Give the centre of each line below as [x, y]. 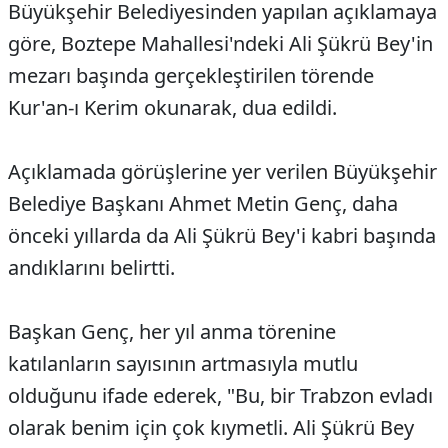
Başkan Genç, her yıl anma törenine [172, 332]
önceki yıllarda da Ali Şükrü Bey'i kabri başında [222, 236]
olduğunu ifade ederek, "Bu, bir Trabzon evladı [220, 396]
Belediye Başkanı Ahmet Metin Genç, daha [203, 204]
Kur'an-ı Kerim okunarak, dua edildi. [172, 108]
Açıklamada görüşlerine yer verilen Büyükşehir [222, 172]
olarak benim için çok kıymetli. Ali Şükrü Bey [211, 428]
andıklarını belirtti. [91, 268]
